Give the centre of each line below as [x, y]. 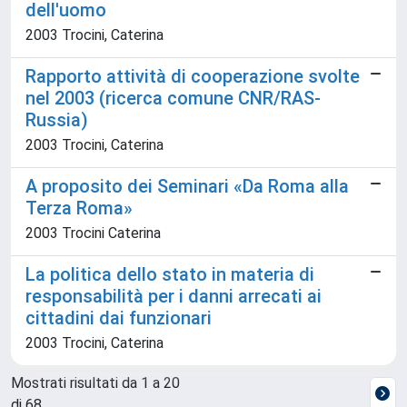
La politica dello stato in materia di [170, 274]
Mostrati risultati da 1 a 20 [95, 383]
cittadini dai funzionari [119, 318]
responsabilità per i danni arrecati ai [174, 296]
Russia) [57, 120]
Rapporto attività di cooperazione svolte [193, 76]
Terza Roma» [79, 208]
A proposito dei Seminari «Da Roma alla [187, 186]
